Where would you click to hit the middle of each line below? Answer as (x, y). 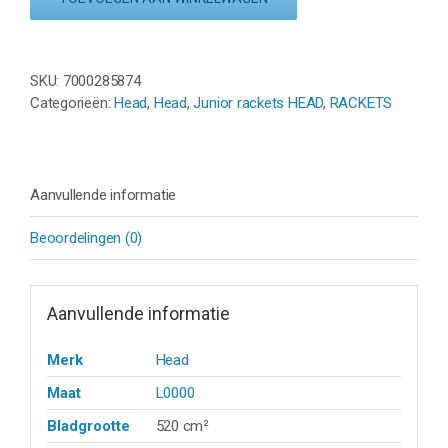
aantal (109, 116)
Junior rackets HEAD (258, 102)
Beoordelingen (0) (86, 237)
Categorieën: (72, 102)
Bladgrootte (88, 426)
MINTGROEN (129, 94)
